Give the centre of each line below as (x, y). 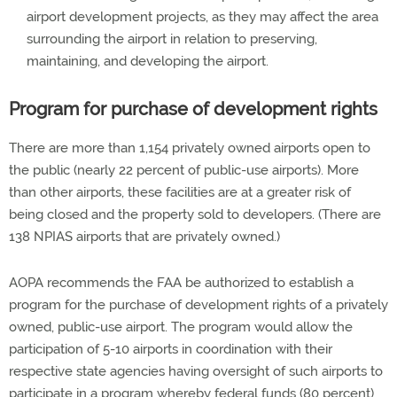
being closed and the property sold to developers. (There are (195, 214)
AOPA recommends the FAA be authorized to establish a (181, 283)
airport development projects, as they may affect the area (202, 17)
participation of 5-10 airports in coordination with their (171, 349)
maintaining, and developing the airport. (148, 61)
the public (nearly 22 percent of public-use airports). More (184, 170)
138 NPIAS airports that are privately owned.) (144, 237)
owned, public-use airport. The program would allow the (181, 327)
